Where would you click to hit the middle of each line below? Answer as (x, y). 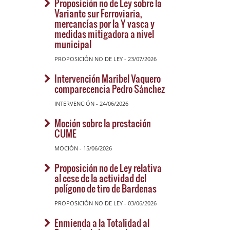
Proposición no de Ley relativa (108, 168)
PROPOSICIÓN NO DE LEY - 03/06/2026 (106, 203)
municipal (73, 44)
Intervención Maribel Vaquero (108, 78)
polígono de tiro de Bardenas (106, 188)
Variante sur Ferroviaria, (98, 13)
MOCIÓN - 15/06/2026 (83, 148)
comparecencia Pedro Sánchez (110, 89)
